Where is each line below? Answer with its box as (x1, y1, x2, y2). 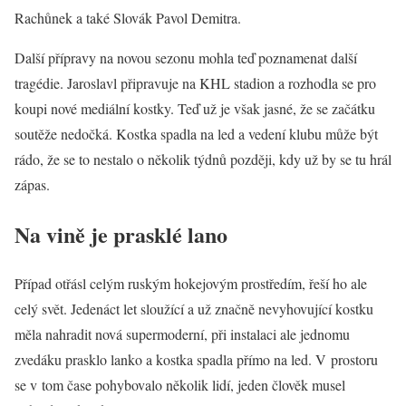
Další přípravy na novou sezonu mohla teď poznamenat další (14, 47, 357, 67)
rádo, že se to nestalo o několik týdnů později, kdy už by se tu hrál (14, 149, 391, 169)
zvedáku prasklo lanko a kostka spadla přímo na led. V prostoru (14, 350, 378, 370)
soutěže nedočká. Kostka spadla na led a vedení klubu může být (14, 123, 378, 143)
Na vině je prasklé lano (14, 217, 227, 250)
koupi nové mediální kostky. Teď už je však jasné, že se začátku (14, 98, 375, 118)
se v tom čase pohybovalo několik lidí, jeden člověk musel (14, 375, 345, 395)
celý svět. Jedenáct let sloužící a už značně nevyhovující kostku (14, 299, 373, 319)
